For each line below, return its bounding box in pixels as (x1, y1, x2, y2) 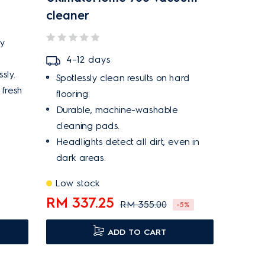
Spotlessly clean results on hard (56, 72, 190, 83)
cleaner (46, 8, 89, 22)
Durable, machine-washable (56, 104, 178, 115)
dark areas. (56, 152, 106, 163)
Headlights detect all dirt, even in (56, 136, 199, 147)
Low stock (54, 177, 100, 189)
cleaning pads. (56, 120, 120, 131)
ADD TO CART (108, 227, 167, 237)
